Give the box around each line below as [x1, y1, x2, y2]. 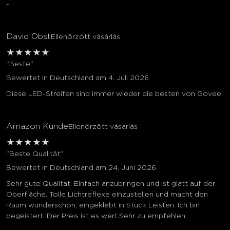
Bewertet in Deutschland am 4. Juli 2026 [6, 74, 149, 82]
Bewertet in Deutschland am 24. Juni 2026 [6, 164, 156, 172]
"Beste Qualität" [6, 150, 63, 158]
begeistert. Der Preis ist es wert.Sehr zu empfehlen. [6, 213, 187, 220]
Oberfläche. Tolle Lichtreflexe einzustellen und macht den [6, 191, 208, 199]
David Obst [6, 32, 51, 41]
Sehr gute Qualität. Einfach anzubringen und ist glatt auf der [6, 180, 215, 188]
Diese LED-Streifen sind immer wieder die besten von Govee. [6, 90, 223, 98]
